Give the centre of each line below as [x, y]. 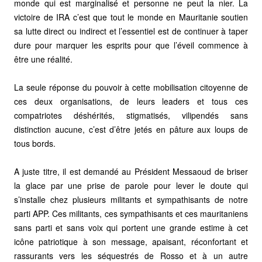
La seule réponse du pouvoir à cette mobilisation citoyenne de [131, 87]
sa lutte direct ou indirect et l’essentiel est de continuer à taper [131, 31]
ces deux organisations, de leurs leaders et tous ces [131, 101]
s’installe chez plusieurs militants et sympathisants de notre [131, 199]
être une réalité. [43, 59]
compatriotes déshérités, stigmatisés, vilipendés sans [131, 115]
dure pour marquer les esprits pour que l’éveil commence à [131, 45]
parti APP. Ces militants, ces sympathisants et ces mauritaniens [131, 213]
